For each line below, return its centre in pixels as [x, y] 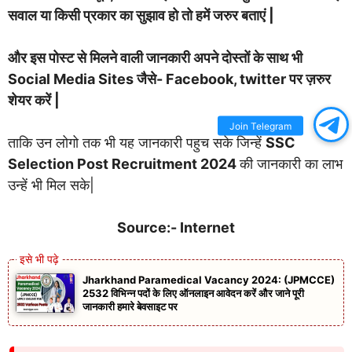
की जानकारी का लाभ [291, 163]
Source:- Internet [176, 227]
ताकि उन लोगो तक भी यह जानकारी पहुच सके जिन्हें [137, 142]
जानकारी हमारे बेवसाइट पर [130, 306]
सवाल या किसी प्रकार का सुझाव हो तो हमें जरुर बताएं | [141, 15]
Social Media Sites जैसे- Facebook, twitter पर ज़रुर [169, 79]
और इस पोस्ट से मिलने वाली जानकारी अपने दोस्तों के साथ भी [155, 57]
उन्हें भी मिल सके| [51, 185]
